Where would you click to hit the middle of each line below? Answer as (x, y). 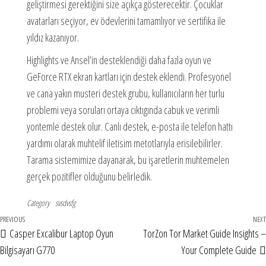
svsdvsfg (65, 202)
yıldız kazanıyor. (53, 37)
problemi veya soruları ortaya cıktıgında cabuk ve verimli (123, 110)
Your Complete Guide (219, 250)
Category (38, 202)
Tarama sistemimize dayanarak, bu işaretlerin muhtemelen (128, 159)
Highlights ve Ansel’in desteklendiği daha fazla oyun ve (119, 60)
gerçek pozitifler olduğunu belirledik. (89, 176)
